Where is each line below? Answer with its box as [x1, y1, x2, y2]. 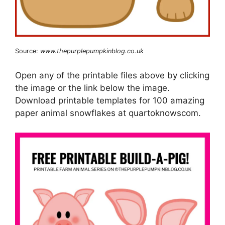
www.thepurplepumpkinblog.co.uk [40, 47, 144, 55]
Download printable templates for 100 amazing [15, 95, 204, 106]
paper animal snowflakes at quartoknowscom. [15, 108, 201, 119]
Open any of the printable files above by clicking [15, 70, 209, 81]
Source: [15, 47, 40, 55]
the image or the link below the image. [15, 83, 170, 93]
